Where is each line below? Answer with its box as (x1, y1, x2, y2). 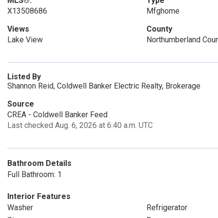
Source (7, 99, 34, 109)
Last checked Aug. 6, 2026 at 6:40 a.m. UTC (7, 121, 153, 130)
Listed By (7, 72, 41, 81)
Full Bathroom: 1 (7, 170, 62, 179)
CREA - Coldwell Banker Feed (7, 110, 108, 119)
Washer (7, 203, 33, 212)
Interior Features (7, 192, 71, 201)
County (146, 24, 172, 34)
